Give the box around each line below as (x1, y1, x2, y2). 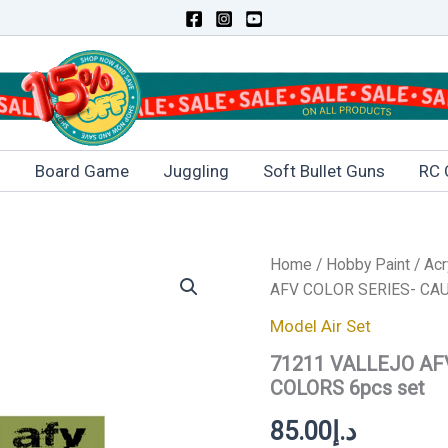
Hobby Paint (325, 255, 410, 274)
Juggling (163, 161, 229, 181)
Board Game (35, 161, 129, 181)
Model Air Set (269, 315, 371, 336)
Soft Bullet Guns (263, 161, 385, 181)
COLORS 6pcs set (269, 375, 425, 400)
